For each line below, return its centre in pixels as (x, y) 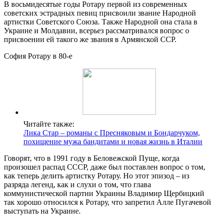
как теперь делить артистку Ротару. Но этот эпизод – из (97, 175)
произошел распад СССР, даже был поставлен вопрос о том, (105, 167)
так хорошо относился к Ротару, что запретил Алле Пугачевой (108, 202)
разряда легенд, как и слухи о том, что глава (77, 184)
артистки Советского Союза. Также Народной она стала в (101, 22)
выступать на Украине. (42, 211)
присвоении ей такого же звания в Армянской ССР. (90, 39)
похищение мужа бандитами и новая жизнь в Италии (113, 141)
